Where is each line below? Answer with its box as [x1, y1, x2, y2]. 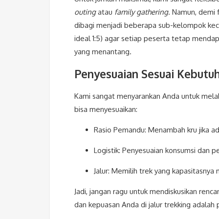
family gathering [114, 7, 168, 17]
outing [74, 7, 96, 17]
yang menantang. [74, 46, 131, 56]
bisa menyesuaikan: [74, 105, 137, 114]
